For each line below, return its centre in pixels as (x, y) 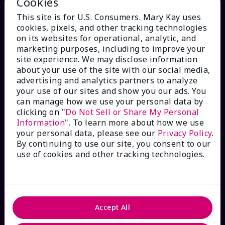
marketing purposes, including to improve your (111, 48)
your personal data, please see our (87, 133)
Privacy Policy (185, 133)
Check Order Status (47, 116)
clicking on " (41, 112)
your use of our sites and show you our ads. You (111, 91)
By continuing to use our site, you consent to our (114, 143)
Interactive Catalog (46, 173)
